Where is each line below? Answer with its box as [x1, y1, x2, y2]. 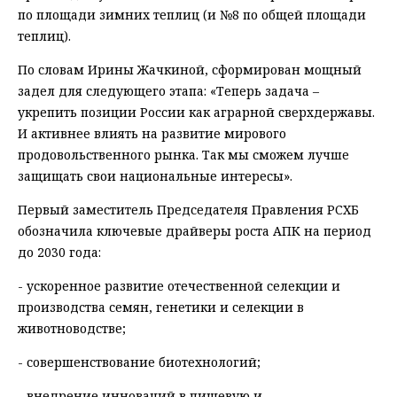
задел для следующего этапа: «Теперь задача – [18, 82, 319, 100]
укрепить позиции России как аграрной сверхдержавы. [18, 104, 375, 121]
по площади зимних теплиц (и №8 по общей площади [18, 6, 366, 24]
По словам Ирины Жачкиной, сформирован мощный [18, 61, 362, 79]
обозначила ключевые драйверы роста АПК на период [18, 222, 371, 240]
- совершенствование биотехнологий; [18, 354, 261, 371]
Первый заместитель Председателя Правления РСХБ [18, 201, 359, 219]
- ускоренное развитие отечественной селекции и [18, 277, 340, 295]
